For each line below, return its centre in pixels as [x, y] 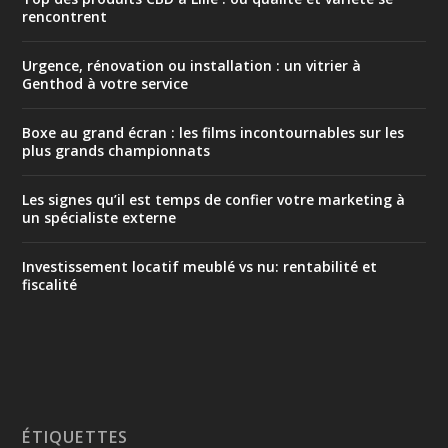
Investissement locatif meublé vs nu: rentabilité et [200, 267]
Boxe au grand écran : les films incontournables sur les [213, 133]
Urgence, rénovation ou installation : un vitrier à [192, 66]
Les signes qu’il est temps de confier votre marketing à [214, 200]
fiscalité [50, 285]
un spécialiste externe [99, 218]
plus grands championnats [116, 151]
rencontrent [65, 17]
